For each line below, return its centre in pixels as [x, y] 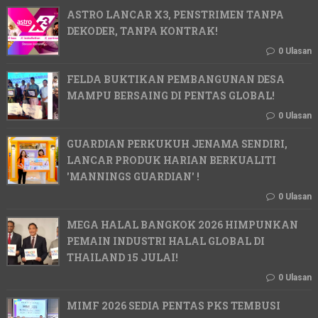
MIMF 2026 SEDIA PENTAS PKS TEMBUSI [173, 306]
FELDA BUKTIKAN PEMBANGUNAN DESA [175, 79]
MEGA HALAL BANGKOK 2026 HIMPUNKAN [182, 225]
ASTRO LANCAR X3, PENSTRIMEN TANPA [175, 15]
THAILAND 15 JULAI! [122, 258]
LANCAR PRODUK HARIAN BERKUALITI [171, 160]
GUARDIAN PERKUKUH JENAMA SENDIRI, [177, 144]
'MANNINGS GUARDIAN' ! [133, 177]
